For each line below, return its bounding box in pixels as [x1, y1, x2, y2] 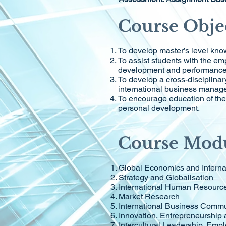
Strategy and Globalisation [119, 173, 213, 182]
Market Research [119, 192, 180, 201]
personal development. [118, 103, 200, 113]
